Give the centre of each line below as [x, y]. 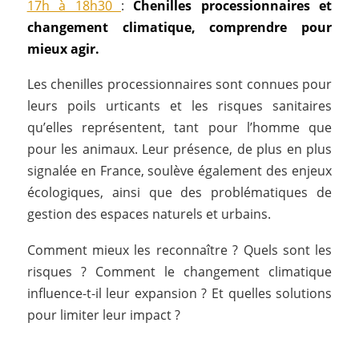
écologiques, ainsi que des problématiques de [179, 193]
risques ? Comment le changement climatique [179, 272]
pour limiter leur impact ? [103, 315]
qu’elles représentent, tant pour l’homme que [179, 128]
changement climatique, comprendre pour [179, 27]
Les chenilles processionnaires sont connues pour [179, 85]
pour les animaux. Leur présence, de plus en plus [179, 149]
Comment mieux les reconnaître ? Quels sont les [179, 250]
